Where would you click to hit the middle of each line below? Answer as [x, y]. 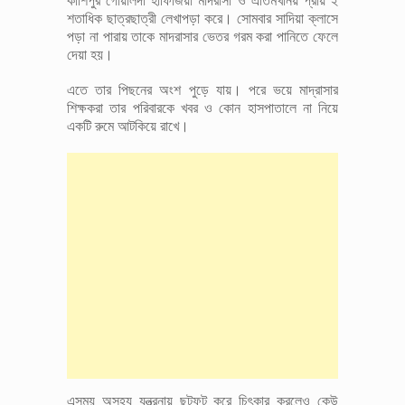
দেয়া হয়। [90, 55]
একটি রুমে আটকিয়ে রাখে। [128, 127]
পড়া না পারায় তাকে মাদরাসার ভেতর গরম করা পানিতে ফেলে [202, 37]
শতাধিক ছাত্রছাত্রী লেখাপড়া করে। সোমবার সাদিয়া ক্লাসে [202, 19]
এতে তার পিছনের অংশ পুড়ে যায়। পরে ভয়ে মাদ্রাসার [202, 90]
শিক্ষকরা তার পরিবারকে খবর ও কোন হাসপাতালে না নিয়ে [202, 108]
